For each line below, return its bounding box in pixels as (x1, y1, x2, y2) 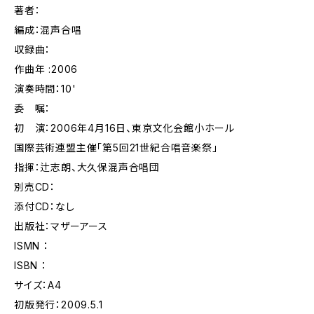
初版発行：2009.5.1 (14, 299, 103, 310)
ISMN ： (14, 240, 49, 252)
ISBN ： (14, 259, 47, 271)
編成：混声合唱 (14, 24, 82, 36)
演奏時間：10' (14, 83, 76, 95)
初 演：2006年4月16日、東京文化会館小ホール (14, 122, 235, 134)
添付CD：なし (14, 200, 75, 212)
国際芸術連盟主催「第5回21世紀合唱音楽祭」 (14, 142, 218, 153)
